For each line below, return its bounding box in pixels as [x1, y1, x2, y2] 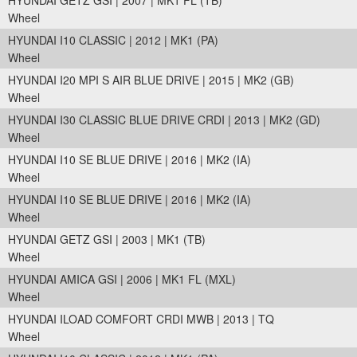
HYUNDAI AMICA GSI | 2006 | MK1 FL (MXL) [8, 271, 236, 287]
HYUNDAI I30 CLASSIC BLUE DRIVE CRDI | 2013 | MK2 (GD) [8, 112, 320, 127]
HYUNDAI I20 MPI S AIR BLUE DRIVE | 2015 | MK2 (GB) [8, 72, 294, 88]
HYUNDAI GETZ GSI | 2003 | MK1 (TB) [8, 231, 206, 247]
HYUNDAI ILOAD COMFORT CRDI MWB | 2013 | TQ [8, 311, 274, 327]
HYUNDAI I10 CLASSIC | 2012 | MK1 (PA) [8, 32, 218, 48]
